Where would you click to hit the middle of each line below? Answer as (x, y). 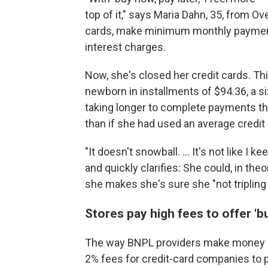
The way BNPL (119, 243)
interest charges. (125, 47)
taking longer (115, 108)
